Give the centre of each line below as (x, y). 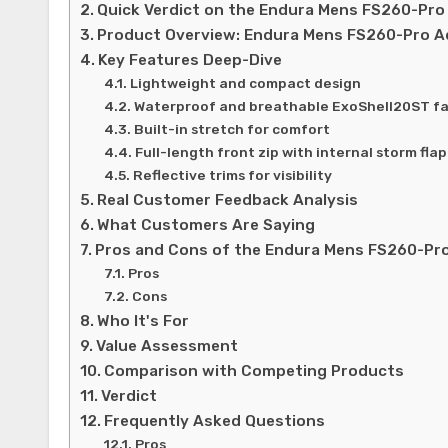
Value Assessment (167, 346)
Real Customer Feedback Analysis (228, 200)
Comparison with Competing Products (254, 371)
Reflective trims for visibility (232, 175)
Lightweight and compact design (245, 83)
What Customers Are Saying (206, 225)
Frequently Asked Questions (215, 421)
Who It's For (143, 321)
